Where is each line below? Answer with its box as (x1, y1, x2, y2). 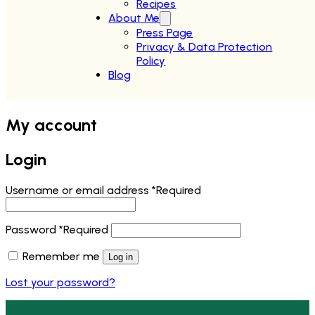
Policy (136, 54, 166, 67)
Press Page (136, 26, 193, 39)
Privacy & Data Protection (136, 40, 273, 53)
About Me (108, 11, 160, 25)
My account (6, 114, 97, 135)
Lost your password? (6, 275, 115, 289)
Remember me (22, 249, 100, 263)
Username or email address (6, 183, 152, 197)
